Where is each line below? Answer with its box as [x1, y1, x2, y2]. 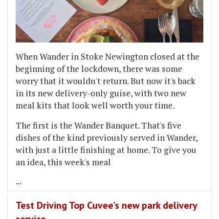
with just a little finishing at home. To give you [16, 144, 197, 155]
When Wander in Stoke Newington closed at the [16, 50, 199, 62]
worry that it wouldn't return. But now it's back [16, 75, 196, 87]
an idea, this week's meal [16, 156, 111, 168]
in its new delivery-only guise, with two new [16, 87, 186, 99]
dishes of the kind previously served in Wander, [16, 131, 197, 143]
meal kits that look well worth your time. [16, 99, 175, 111]
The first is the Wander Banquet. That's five [16, 119, 181, 131]
